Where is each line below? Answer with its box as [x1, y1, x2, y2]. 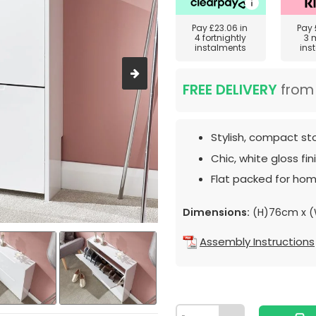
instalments [195, 42, 247, 54]
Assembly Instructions [200, 234, 315, 250]
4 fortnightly [195, 32, 247, 44]
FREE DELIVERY [183, 80, 277, 99]
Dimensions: [183, 205, 250, 219]
